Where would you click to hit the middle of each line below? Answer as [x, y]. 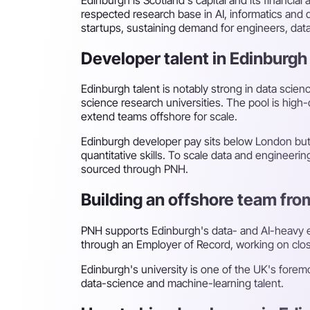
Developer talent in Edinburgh [194, 58]
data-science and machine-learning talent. [182, 283]
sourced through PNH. [135, 169]
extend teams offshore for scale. [159, 117]
